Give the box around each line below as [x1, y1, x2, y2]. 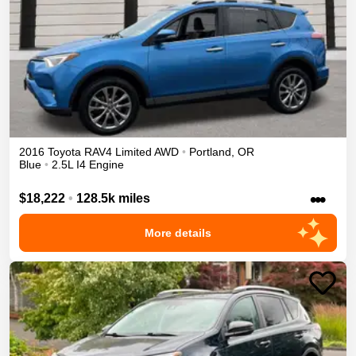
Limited [115, 145, 152, 158]
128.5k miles [76, 191, 150, 205]
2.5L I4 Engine [52, 157, 124, 171]
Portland [189, 145, 231, 158]
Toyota [48, 145, 81, 158]
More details [145, 226, 211, 239]
